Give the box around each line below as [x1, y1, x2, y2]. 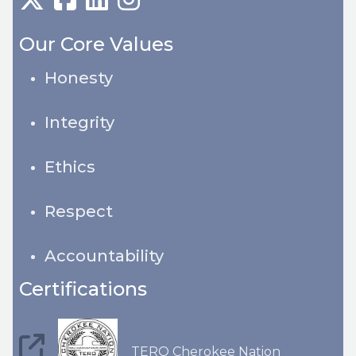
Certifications [19, 277, 147, 300]
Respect [44, 201, 113, 221]
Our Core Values [19, 32, 173, 56]
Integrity [44, 112, 114, 132]
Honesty [44, 68, 113, 87]
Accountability [44, 246, 164, 265]
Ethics [44, 157, 95, 176]
